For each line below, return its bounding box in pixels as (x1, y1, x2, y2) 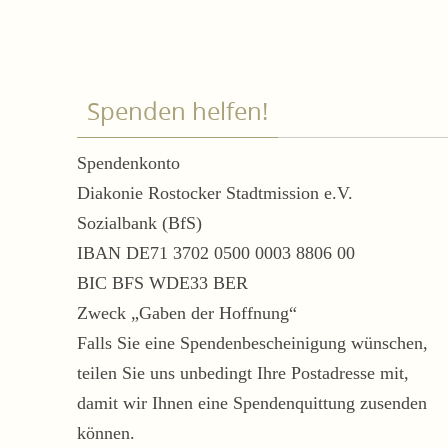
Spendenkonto (77, 153, 180, 173)
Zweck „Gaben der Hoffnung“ (77, 303, 297, 323)
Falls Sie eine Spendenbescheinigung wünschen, (77, 333, 428, 353)
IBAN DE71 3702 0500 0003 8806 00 (77, 243, 355, 263)
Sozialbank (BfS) (77, 213, 202, 233)
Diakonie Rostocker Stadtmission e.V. (77, 183, 353, 203)
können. (77, 423, 135, 443)
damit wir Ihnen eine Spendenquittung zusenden (77, 393, 427, 413)
